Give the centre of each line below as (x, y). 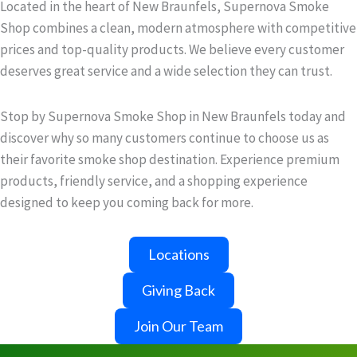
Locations (178, 255)
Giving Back (178, 290)
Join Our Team (178, 326)
